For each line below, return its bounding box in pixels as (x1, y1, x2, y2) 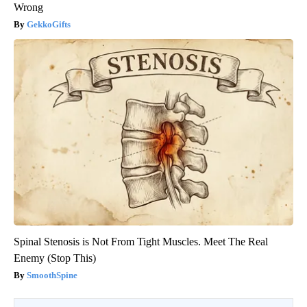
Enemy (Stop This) (14, 251, 96, 264)
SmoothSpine (27, 269, 77, 280)
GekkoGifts (27, 19, 71, 29)
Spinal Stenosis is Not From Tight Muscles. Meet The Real (14, 235, 268, 247)
